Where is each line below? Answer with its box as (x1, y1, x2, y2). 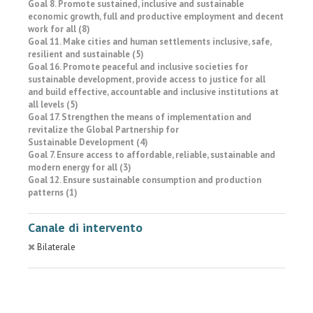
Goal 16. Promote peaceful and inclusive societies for (28, 61, 248, 73)
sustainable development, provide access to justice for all (28, 73, 265, 85)
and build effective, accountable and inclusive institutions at (28, 86, 279, 98)
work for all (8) (28, 23, 90, 35)
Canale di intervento (28, 219, 143, 235)
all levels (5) (28, 99, 78, 110)
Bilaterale (37, 241, 75, 253)
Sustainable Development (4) (28, 136, 148, 148)
